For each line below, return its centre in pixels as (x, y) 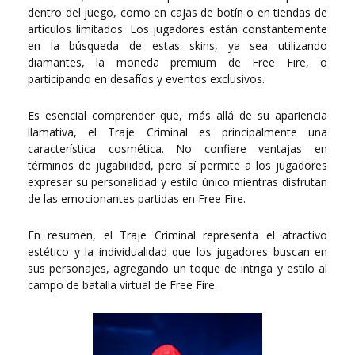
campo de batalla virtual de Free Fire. (122, 285)
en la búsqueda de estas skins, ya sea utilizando (177, 46)
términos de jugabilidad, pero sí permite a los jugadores (177, 166)
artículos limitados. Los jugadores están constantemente (177, 29)
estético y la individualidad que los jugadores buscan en (177, 252)
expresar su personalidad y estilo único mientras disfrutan (177, 182)
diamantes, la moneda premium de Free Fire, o (177, 63)
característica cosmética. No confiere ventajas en (177, 149)
